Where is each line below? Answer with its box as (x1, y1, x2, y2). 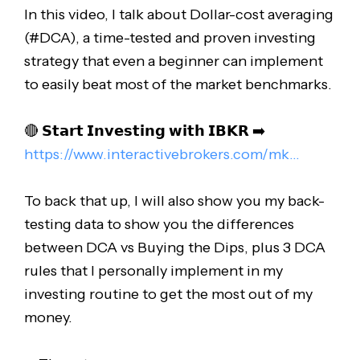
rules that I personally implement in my (23, 261, 283, 280)
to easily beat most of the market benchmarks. (23, 76, 332, 94)
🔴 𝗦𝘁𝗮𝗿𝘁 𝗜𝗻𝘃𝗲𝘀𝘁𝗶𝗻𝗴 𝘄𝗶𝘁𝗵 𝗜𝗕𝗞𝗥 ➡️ (23, 122, 265, 141)
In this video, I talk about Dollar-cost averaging (23, 6, 333, 24)
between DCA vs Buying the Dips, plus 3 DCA (23, 238, 325, 256)
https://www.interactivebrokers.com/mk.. (23, 145, 296, 164)
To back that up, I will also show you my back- (23, 191, 325, 210)
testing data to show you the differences (23, 215, 294, 233)
